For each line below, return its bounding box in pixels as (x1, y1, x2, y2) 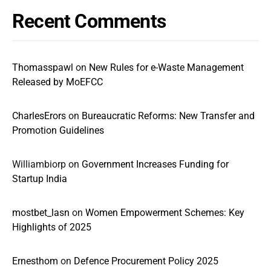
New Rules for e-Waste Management (89, 62, 244, 73)
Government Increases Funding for (82, 158, 229, 170)
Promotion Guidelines (12, 125, 104, 136)
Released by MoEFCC (12, 76, 103, 88)
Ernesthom (12, 255, 58, 267)
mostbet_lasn (12, 207, 70, 218)
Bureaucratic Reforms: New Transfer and (82, 110, 255, 122)
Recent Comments (12, 10, 166, 33)
